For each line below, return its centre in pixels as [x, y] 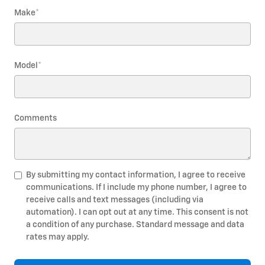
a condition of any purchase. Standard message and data [135, 224]
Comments [35, 118]
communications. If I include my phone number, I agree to [136, 187]
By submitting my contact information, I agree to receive [136, 175]
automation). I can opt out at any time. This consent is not [137, 212]
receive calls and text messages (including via [115, 200]
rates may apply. [58, 237]
